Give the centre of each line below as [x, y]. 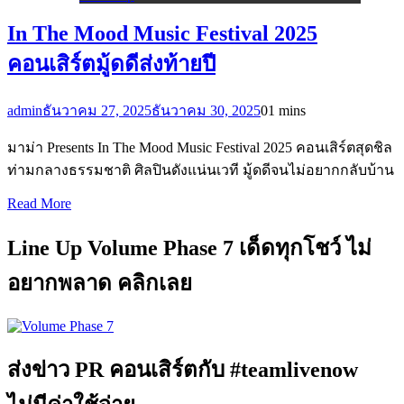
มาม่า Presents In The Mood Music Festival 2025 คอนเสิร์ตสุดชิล [200, 147]
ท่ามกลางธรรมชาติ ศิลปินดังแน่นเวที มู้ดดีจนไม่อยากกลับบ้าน [201, 170]
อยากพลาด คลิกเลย [100, 283]
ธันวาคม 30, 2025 [206, 110]
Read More [39, 203]
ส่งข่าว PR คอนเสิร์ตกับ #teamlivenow [183, 370]
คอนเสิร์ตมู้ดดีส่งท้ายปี [111, 64]
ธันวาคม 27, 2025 [97, 110]
